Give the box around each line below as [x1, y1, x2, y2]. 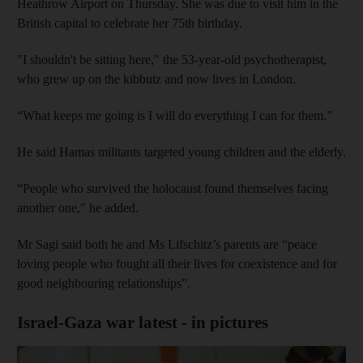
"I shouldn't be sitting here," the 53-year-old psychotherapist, [17, 52, 327, 66]
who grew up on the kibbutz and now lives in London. [17, 71, 296, 86]
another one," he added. [17, 200, 139, 215]
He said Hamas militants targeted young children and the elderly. [17, 144, 346, 159]
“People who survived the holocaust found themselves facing [17, 181, 328, 195]
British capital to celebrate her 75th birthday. [17, 15, 242, 30]
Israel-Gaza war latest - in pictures [17, 312, 268, 332]
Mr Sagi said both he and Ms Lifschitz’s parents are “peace [17, 237, 317, 251]
